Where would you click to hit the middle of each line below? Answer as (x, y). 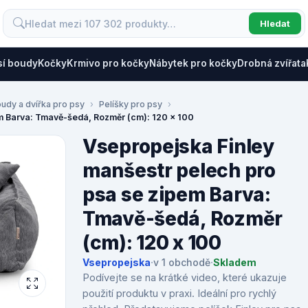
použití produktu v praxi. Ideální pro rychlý (179, 293)
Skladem (235, 262)
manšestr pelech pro (179, 170)
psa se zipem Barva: (177, 195)
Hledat (275, 23)
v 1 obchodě (182, 262)
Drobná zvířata (272, 63)
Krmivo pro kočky (108, 63)
